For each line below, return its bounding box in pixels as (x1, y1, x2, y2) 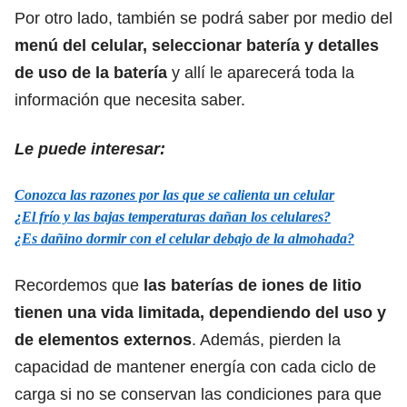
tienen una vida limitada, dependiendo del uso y (15, 303, 386, 322)
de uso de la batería (15, 63, 172, 82)
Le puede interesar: (15, 139, 165, 158)
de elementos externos (15, 330, 192, 349)
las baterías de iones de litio (144, 275, 362, 294)
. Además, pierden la (192, 330, 341, 349)
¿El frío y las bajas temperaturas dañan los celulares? (15, 208, 331, 224)
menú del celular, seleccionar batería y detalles (15, 35, 379, 55)
